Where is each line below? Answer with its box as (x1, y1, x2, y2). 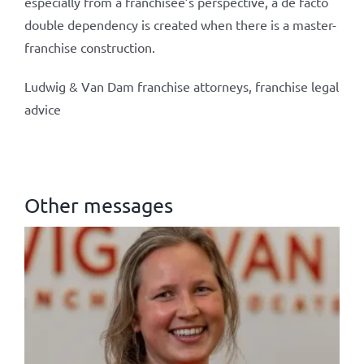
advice (24, 101, 61, 117)
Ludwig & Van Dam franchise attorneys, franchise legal (24, 78, 339, 94)
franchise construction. (24, 39, 155, 55)
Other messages (24, 192, 173, 218)
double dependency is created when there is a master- (24, 16, 336, 32)
